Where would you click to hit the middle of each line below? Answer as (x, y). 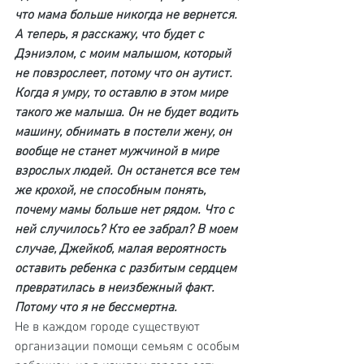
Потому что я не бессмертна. (96, 308)
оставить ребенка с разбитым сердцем (127, 269)
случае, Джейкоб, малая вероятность (122, 249)
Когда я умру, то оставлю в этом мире (123, 93)
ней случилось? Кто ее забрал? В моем (128, 230)
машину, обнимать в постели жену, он (125, 132)
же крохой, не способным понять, (112, 191)
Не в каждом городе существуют (109, 327)
